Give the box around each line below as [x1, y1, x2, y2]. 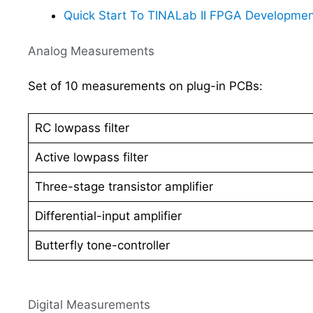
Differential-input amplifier [34, 208, 182, 223]
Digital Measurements [28, 297, 150, 312]
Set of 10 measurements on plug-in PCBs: [28, 79, 263, 93]
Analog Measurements [28, 43, 154, 58]
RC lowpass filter [34, 120, 129, 135]
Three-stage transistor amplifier [34, 179, 213, 194]
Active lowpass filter [34, 150, 148, 164]
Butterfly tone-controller [34, 238, 170, 252]
